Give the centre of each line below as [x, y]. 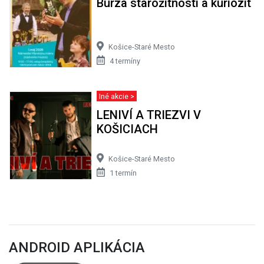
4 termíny [125, 61]
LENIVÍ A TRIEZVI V [148, 115]
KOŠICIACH [127, 129]
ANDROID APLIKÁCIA [77, 247]
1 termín [123, 173]
